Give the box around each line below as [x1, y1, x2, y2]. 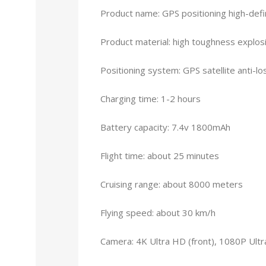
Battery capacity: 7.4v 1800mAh [100, 121, 230, 133]
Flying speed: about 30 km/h [100, 206, 216, 218]
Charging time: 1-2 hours [100, 92, 201, 104]
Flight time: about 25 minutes [100, 149, 219, 161]
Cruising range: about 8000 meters [100, 178, 243, 190]
